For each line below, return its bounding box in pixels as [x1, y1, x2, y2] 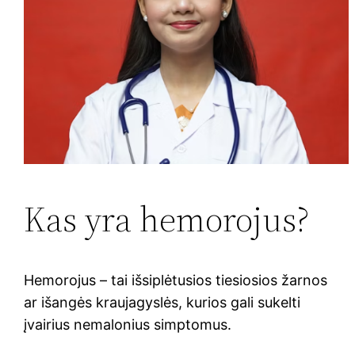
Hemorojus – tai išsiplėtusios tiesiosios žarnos [24, 271, 328, 288]
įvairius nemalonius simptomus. [24, 315, 232, 333]
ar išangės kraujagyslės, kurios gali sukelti [24, 293, 301, 311]
